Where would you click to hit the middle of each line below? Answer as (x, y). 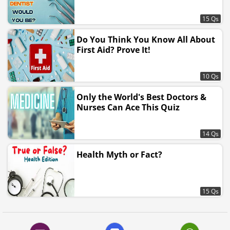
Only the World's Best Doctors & (141, 97)
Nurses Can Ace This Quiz (128, 107)
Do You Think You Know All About (146, 40)
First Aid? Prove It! (113, 50)
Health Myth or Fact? (119, 155)
